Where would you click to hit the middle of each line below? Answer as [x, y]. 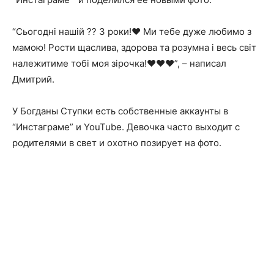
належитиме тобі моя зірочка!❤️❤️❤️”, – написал [119, 63]
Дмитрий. [33, 79]
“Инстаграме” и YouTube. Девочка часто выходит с [126, 127]
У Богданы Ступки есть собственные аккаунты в [120, 111]
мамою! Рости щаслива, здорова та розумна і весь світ [134, 47]
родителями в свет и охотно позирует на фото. [117, 143]
